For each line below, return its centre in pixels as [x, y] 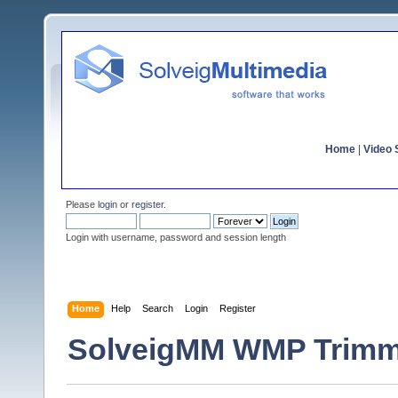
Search [158, 308]
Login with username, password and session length [176, 237]
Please [82, 204]
